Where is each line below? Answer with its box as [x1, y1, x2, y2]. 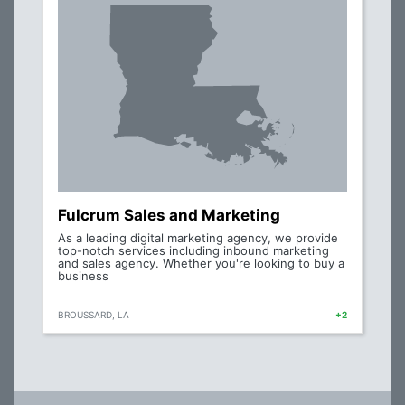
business [58, 268, 108, 283]
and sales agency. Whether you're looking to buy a [58, 256, 344, 270]
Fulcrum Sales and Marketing [58, 206, 280, 224]
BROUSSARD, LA [58, 309, 129, 320]
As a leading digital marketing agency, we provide [58, 231, 338, 245]
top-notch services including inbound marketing [58, 243, 329, 258]
